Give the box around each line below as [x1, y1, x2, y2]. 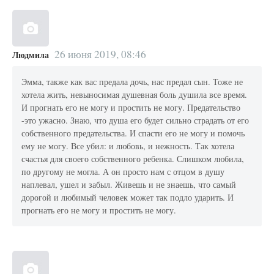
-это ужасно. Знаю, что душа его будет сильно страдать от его [21, 114, 250, 127]
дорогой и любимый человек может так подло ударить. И [21, 191, 234, 204]
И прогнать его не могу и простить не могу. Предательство [21, 102, 241, 114]
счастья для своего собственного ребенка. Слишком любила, [21, 153, 245, 165]
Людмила [12, 48, 49, 61]
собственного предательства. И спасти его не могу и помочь [21, 127, 245, 139]
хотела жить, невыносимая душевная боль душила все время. [21, 89, 248, 101]
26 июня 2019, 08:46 [54, 46, 146, 61]
